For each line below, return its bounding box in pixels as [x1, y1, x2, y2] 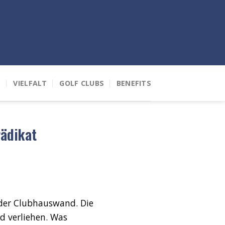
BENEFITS [116, 78, 151, 88]
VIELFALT [13, 78, 47, 88]
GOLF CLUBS [59, 78, 104, 88]
